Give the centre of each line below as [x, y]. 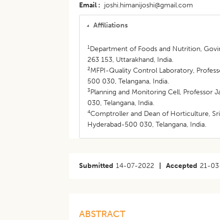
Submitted [96, 166]
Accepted [182, 166]
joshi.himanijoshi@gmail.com [149, 5]
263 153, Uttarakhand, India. [131, 60]
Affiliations [111, 25]
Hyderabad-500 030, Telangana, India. [147, 124]
